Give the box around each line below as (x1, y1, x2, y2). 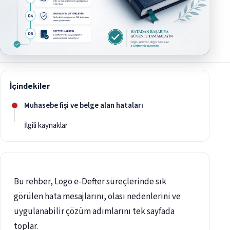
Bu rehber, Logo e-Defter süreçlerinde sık (14, 176, 166, 188)
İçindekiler (10, 81, 50, 91)
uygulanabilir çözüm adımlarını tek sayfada (14, 205, 175, 218)
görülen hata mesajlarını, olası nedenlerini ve (14, 190, 181, 203)
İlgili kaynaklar (24, 120, 68, 131)
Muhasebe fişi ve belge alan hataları (24, 100, 143, 111)
